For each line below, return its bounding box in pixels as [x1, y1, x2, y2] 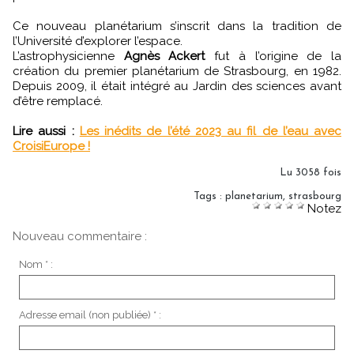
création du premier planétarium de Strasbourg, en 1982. [13, 63, 341, 78]
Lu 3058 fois [280, 167, 341, 178]
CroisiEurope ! [13, 138, 90, 153]
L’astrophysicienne [13, 48, 124, 63]
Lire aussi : [13, 123, 74, 138]
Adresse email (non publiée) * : [18, 308, 161, 321]
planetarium [225, 190, 283, 201]
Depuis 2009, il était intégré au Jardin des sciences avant [13, 78, 341, 93]
